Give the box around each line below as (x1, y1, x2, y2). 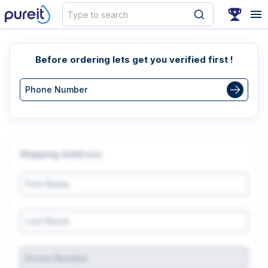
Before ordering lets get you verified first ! (35, 54, 233, 65)
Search (59, 2, 89, 13)
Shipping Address (20, 148, 102, 160)
